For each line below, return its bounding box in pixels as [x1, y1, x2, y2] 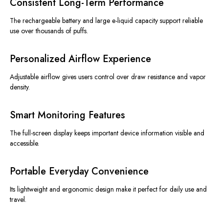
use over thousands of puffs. [10, 26, 88, 36]
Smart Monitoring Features [10, 108, 125, 123]
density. [10, 82, 30, 92]
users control [76, 72, 116, 82]
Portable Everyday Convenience [10, 164, 149, 179]
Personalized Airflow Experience [10, 52, 151, 66]
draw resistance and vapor [129, 72, 206, 82]
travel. [10, 195, 26, 205]
